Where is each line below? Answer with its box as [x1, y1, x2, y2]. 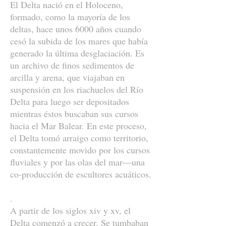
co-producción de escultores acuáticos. [10, 168, 151, 180]
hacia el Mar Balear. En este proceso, [10, 120, 147, 132]
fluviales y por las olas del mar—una [10, 156, 145, 168]
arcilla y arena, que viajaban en [10, 71, 125, 83]
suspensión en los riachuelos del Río [10, 83, 143, 95]
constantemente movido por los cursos [10, 144, 150, 156]
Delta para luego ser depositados [10, 95, 129, 107]
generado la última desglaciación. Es [10, 47, 144, 59]
